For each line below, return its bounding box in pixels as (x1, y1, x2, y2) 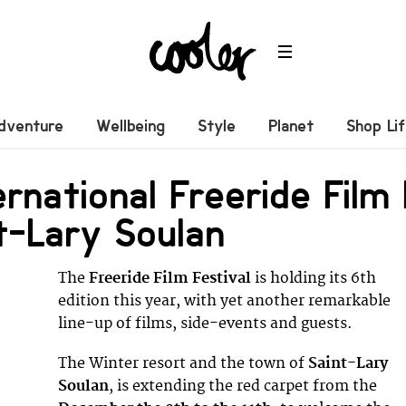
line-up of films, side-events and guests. (58, 314, 353, 333)
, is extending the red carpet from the (109, 376, 378, 395)
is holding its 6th (255, 268, 377, 287)
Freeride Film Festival (89, 268, 256, 287)
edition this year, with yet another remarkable (58, 291, 391, 310)
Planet (268, 115, 314, 136)
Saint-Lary (308, 353, 389, 372)
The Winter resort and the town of (58, 353, 309, 372)
